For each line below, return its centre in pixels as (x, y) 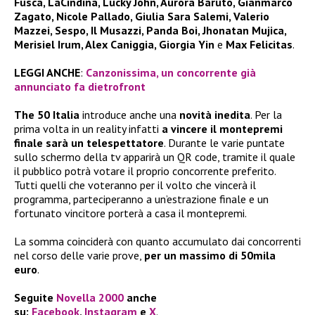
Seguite (35, 297)
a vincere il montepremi (222, 128)
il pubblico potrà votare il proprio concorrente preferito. (145, 171)
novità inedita (215, 114)
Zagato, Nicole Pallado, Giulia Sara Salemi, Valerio (142, 16)
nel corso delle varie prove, (79, 255)
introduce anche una (129, 114)
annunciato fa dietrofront (80, 86)
